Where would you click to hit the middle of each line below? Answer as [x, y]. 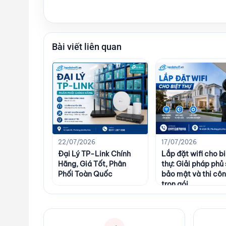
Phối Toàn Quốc [85, 174]
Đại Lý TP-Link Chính [94, 154]
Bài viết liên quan [87, 47]
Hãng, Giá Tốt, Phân [92, 164]
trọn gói [175, 184]
